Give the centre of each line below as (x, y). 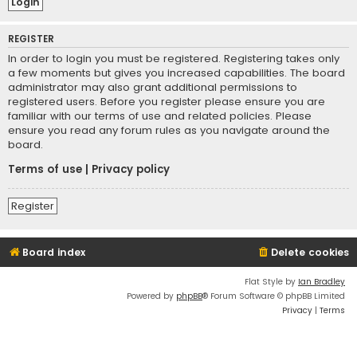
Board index (54, 252)
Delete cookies (310, 252)
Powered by (151, 296)
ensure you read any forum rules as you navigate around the (169, 131)
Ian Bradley (322, 281)
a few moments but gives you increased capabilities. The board (177, 73)
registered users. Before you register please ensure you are (167, 102)
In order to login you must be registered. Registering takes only (174, 59)
